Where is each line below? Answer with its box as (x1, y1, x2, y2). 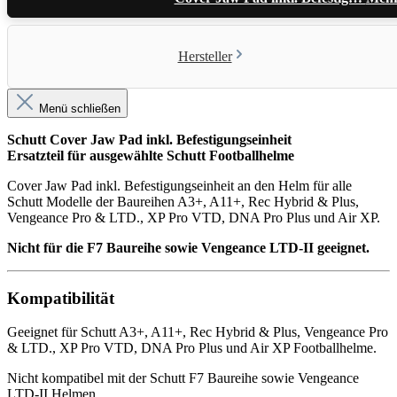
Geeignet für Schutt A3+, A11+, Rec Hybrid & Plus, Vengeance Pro (7, 324, 388, 340)
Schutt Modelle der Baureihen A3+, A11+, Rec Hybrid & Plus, (7, 193, 359, 209)
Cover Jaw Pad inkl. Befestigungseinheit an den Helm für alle (7, 177, 352, 193)
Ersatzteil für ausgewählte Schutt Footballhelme (7, 147, 294, 163)
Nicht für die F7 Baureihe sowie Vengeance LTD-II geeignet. (7, 239, 370, 255)
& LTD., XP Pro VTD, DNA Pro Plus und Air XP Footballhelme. (7, 340, 377, 356)
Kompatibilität (7, 288, 114, 307)
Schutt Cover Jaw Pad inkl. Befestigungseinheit (7, 131, 292, 147)
